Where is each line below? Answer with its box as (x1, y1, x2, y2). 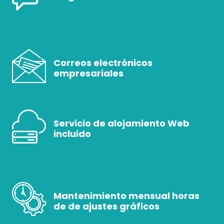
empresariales (53, 67, 123, 80)
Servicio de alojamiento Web (53, 117, 189, 130)
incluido (53, 127, 91, 140)
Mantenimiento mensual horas (53, 189, 199, 202)
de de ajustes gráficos (53, 200, 159, 213)
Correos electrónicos (53, 56, 152, 69)
